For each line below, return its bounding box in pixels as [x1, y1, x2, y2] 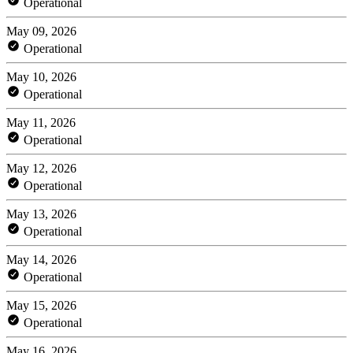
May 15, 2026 [6, 298, 76, 312]
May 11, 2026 [6, 115, 76, 129]
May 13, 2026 [6, 206, 76, 221]
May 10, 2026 [6, 69, 76, 84]
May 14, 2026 [6, 252, 76, 266]
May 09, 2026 [6, 24, 76, 38]
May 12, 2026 [6, 161, 76, 175]
